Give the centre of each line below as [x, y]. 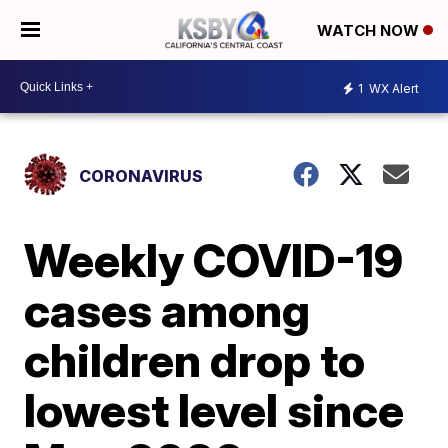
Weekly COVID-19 [214, 260]
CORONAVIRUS [141, 176]
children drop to [195, 360]
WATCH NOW [370, 31]
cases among [167, 310]
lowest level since [214, 410]
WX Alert [392, 88]
